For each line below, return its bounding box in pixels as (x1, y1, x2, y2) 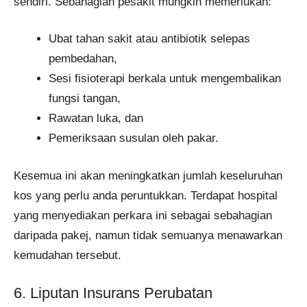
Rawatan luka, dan (49, 112, 143, 125)
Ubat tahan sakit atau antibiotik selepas (49, 32, 250, 46)
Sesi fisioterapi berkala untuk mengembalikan (49, 72, 281, 86)
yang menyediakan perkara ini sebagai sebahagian (14, 208, 272, 222)
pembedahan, (49, 52, 117, 66)
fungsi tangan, (49, 92, 121, 106)
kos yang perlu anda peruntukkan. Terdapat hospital (14, 188, 278, 202)
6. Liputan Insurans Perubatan (14, 284, 212, 302)
